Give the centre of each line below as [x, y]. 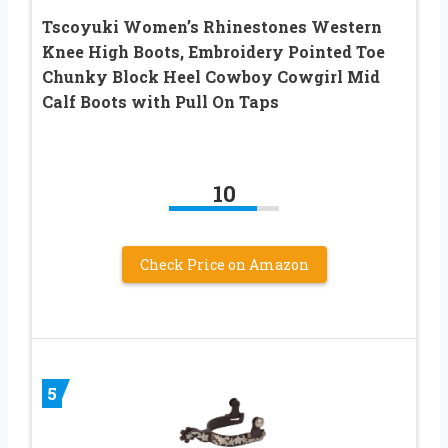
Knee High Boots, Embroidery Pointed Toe [213, 52]
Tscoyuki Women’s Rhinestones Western [212, 27]
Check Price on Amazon [224, 265]
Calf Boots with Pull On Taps [160, 102]
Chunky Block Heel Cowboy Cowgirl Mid [211, 77]
